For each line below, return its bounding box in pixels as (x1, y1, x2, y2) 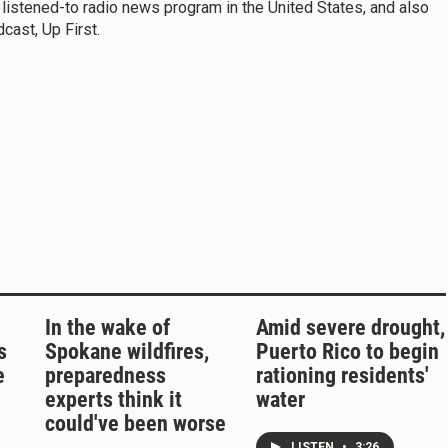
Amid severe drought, (255, 315, 445, 341)
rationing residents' (255, 363, 429, 389)
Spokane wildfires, (45, 339, 209, 365)
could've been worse (45, 411, 226, 437)
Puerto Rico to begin (255, 339, 439, 365)
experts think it (45, 387, 182, 413)
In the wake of (45, 315, 170, 341)
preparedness (45, 363, 166, 389)
